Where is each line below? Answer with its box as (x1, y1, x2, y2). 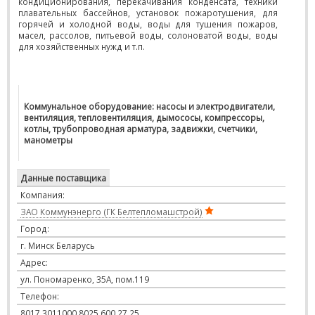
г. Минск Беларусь (20, 240, 95, 251)
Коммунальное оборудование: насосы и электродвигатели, (24, 101, 275, 112)
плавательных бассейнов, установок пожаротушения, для (18, 7, 278, 18)
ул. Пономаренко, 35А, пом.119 (20, 274, 149, 285)
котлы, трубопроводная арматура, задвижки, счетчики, (24, 123, 257, 134)
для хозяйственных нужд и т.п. (18, 41, 145, 52)
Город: (20, 223, 49, 234)
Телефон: (20, 290, 59, 302)
